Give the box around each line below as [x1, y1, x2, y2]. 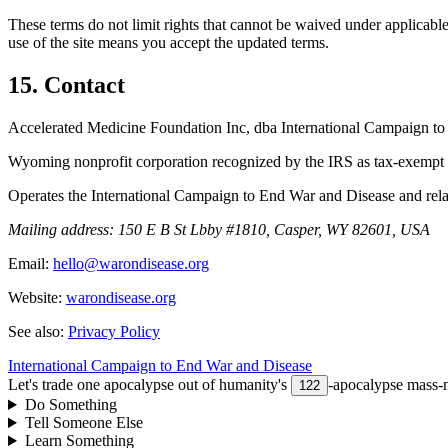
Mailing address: [8, 221, 118, 239]
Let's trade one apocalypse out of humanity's [8, 376, 287, 394]
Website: [8, 289, 62, 307]
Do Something [24, 396, 117, 414]
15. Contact [8, 72, 125, 99]
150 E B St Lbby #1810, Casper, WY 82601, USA [118, 221, 430, 239]
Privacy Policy [68, 323, 160, 341]
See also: [8, 323, 64, 341]
